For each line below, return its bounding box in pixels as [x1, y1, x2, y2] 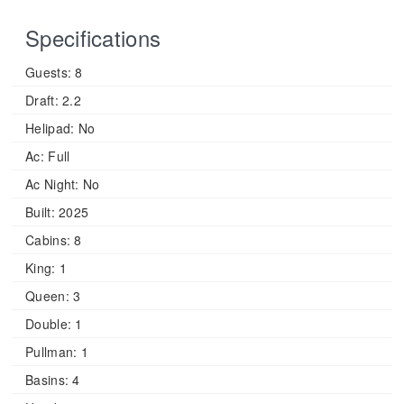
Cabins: [25, 231, 71, 250]
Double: [25, 315, 72, 334]
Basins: [25, 371, 69, 390]
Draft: [25, 91, 59, 110]
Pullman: [25, 343, 78, 362]
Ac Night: [25, 175, 79, 194]
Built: [25, 203, 55, 222]
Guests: [25, 63, 72, 82]
